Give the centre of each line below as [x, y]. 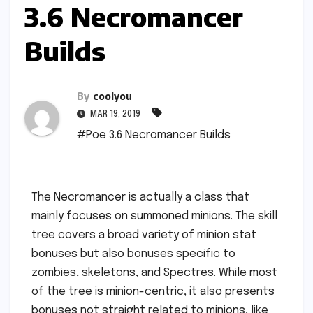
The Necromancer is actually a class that [140, 198]
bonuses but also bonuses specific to [133, 254]
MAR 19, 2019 [115, 115]
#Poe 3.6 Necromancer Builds [154, 136]
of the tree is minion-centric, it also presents [153, 292]
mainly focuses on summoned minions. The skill [154, 217]
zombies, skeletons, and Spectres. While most [154, 273]
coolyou [112, 96]
